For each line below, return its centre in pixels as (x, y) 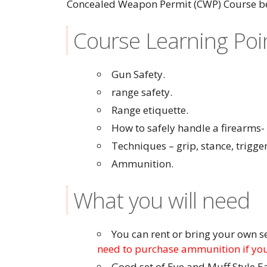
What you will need (162, 200)
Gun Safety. (138, 74)
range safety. (142, 92)
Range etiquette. (150, 110)
